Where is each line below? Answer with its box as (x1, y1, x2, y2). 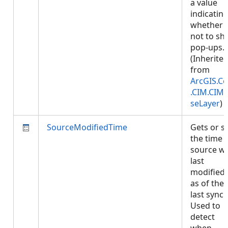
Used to (190, 200, 220, 211)
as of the (190, 178, 224, 189)
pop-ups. (190, 42, 224, 53)
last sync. (190, 189, 225, 200)
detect (190, 211, 215, 222)
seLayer (190, 98, 220, 109)
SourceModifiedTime (47, 122, 127, 133)
